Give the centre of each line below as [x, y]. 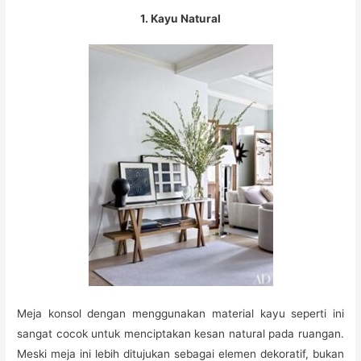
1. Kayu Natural [180, 18]
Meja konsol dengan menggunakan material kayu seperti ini [180, 313]
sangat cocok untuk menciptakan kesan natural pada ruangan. [180, 333]
